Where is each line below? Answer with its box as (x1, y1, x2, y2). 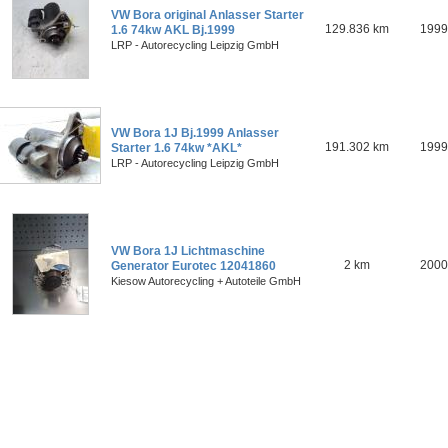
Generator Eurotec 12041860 (111, 259, 276, 273)
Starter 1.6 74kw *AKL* (111, 141, 242, 155)
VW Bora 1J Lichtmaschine (111, 244, 265, 258)
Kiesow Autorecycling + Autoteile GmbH (111, 275, 301, 287)
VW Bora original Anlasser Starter (111, 8, 304, 22)
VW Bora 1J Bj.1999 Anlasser (111, 126, 279, 140)
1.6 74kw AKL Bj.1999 (111, 23, 235, 37)
